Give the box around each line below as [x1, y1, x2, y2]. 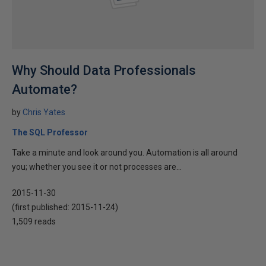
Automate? [12, 82, 77, 97]
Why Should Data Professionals [12, 63, 196, 78]
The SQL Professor [12, 128, 88, 137]
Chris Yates [23, 107, 65, 117]
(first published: [12, 202, 71, 212]
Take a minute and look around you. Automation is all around [12, 148, 237, 157]
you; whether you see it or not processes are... [12, 162, 182, 172]
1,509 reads [12, 217, 56, 226]
